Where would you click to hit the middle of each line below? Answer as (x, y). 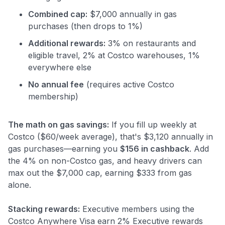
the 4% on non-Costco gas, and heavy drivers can (105, 160)
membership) (53, 96)
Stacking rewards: (44, 209)
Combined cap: (58, 14)
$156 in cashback (155, 148)
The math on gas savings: (59, 124)
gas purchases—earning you (64, 148)
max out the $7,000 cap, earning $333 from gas (100, 173)
